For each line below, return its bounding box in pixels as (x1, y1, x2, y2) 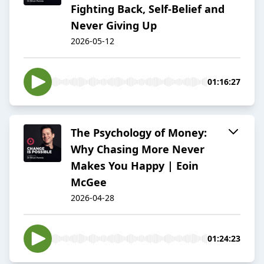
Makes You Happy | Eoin (71, 159, 199, 173)
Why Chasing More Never (71, 142, 204, 157)
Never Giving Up (71, 18, 157, 33)
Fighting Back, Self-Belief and (71, 2, 225, 16)
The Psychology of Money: (71, 126, 207, 140)
